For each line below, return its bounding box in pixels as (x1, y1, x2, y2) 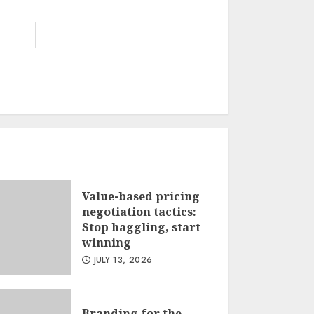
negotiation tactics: (81, 203, 196, 219)
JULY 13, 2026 (90, 253, 153, 266)
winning (81, 234, 131, 250)
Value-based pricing (81, 188, 200, 204)
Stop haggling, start (81, 219, 200, 235)
